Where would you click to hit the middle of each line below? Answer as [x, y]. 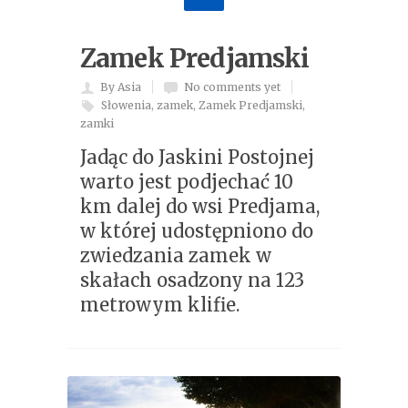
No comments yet [232, 87]
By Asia [121, 87]
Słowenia [126, 105]
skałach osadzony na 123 [192, 280]
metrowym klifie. [160, 304]
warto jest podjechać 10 [187, 181]
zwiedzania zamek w [176, 255]
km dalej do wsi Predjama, [200, 206]
